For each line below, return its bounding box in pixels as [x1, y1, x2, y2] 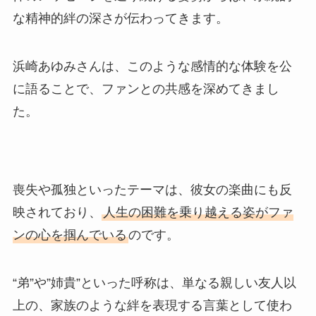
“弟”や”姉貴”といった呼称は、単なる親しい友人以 [12, 276, 296, 291]
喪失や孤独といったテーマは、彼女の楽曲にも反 [12, 183, 292, 197]
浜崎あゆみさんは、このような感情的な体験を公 [12, 59, 292, 73]
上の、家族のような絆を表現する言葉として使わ [12, 298, 292, 313]
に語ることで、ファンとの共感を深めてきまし [12, 81, 279, 96]
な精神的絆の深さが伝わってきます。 [12, 11, 229, 25]
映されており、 [12, 205, 102, 220]
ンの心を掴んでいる [12, 228, 127, 243]
